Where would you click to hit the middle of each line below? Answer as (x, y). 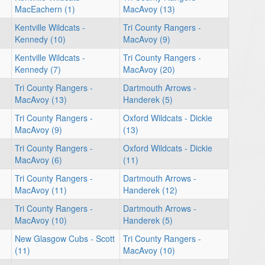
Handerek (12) (150, 190)
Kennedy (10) (40, 39)
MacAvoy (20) (149, 69)
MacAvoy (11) (41, 190)
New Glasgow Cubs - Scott (65, 238)
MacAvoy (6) (38, 160)
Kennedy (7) (38, 69)
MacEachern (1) (45, 9)
